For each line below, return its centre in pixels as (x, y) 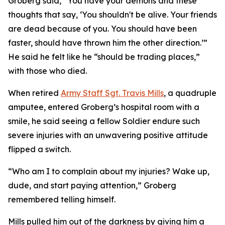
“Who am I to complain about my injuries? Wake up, (109, 171)
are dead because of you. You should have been (102, 29)
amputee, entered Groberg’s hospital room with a (104, 107)
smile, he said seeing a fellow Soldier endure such (104, 121)
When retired (34, 93)
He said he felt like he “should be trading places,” (104, 57)
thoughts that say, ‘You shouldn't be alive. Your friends (113, 15)
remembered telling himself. (62, 199)
